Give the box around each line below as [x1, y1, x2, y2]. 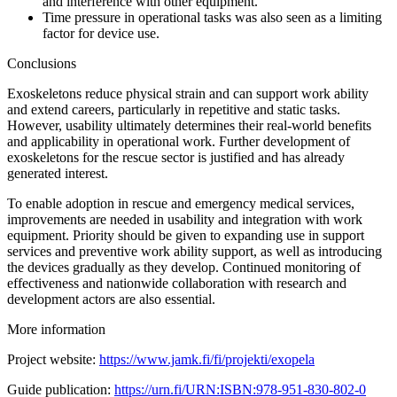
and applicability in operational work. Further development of [7, 133, 350, 149]
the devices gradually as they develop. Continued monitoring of [7, 259, 361, 275]
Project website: [7, 351, 99, 367]
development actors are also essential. [7, 291, 215, 307]
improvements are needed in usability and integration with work [7, 211, 362, 227]
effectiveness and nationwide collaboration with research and [7, 275, 346, 291]
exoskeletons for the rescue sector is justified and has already [7, 149, 345, 165]
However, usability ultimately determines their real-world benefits [7, 117, 371, 133]
